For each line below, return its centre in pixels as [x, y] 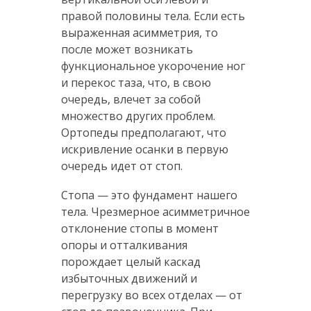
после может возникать [127, 49]
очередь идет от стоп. [121, 166]
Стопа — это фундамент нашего [149, 195]
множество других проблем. [138, 116]
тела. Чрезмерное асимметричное [155, 211]
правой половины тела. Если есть [153, 16]
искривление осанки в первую [144, 149]
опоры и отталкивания [124, 245]
